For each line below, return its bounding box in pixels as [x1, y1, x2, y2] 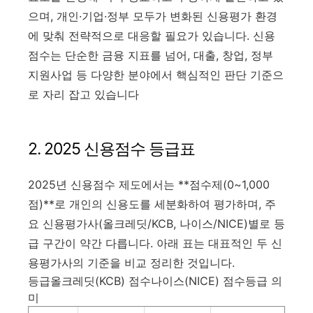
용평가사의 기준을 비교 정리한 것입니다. [28, 255, 235, 270]
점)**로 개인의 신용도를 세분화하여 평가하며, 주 [28, 196, 276, 211]
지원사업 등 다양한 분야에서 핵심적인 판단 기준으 [28, 67, 284, 82]
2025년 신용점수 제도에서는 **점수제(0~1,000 [28, 177, 270, 191]
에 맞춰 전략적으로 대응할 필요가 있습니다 [28, 28, 247, 43]
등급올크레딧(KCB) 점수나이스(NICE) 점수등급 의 [28, 273, 282, 288]
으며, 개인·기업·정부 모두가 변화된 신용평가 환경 [28, 8, 277, 23]
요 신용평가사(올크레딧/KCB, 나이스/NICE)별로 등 [28, 216, 285, 231]
